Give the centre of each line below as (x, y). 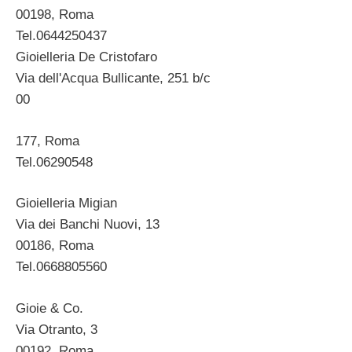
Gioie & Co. (49, 308)
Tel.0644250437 (61, 36)
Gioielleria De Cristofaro (86, 57)
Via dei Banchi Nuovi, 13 (88, 225)
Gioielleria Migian (66, 203)
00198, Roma (55, 15)
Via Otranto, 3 (57, 329)
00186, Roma (55, 246)
